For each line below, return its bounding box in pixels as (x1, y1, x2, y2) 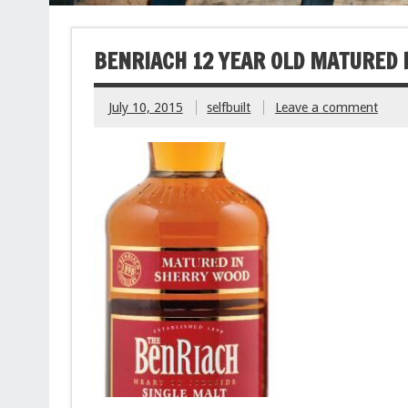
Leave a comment (274, 99, 378, 115)
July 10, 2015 (107, 99, 183, 115)
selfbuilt (207, 99, 251, 115)
